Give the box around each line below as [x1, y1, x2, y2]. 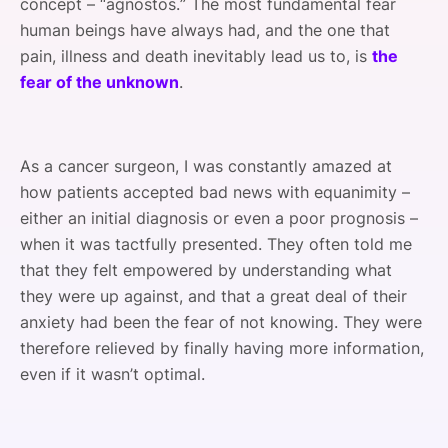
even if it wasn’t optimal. [20, 364, 205, 384]
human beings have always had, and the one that [20, 20, 390, 40]
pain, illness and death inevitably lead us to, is [20, 46, 372, 66]
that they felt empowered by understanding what [20, 260, 392, 280]
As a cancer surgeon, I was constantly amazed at [20, 156, 392, 176]
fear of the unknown [20, 72, 179, 92]
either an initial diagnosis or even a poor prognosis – [20, 208, 418, 228]
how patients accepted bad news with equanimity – [20, 182, 410, 202]
